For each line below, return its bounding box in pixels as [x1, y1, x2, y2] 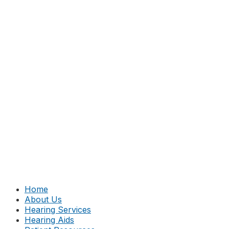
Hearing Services [25, 204, 91, 215]
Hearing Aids [25, 215, 74, 225]
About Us [25, 194, 62, 204]
